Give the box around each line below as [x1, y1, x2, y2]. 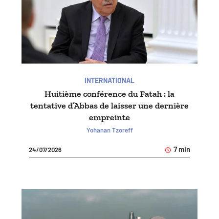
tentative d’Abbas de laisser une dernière [30, 100, 189, 111]
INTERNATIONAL [85, 76, 134, 85]
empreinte [89, 112, 130, 123]
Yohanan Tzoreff [86, 126, 133, 134]
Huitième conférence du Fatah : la [44, 88, 175, 100]
